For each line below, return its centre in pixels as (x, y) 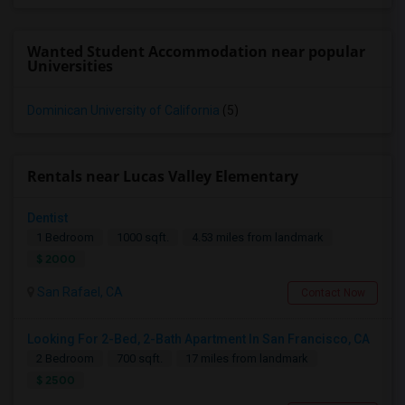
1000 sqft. (143, 237)
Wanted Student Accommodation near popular (196, 52)
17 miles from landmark (247, 358)
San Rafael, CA (79, 292)
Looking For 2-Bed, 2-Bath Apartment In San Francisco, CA (198, 339)
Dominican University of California (123, 110)
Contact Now (333, 293)
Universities (70, 66)
